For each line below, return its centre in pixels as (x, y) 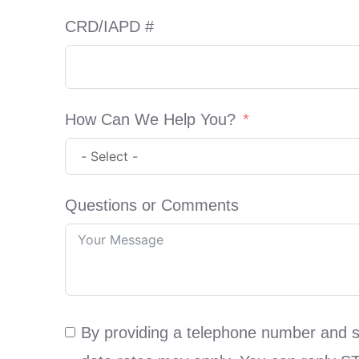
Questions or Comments (151, 205)
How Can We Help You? (150, 119)
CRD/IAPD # (109, 26)
